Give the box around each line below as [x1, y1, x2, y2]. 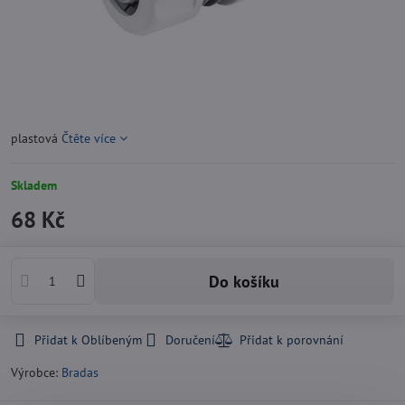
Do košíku [220, 270, 280, 292]
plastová [11, 130, 61, 146]
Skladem [11, 177, 57, 193]
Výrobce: [11, 364, 61, 381]
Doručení [165, 332, 215, 348]
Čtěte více [61, 130, 116, 146]
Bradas [61, 364, 99, 381]
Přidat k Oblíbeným [34, 332, 142, 348]
